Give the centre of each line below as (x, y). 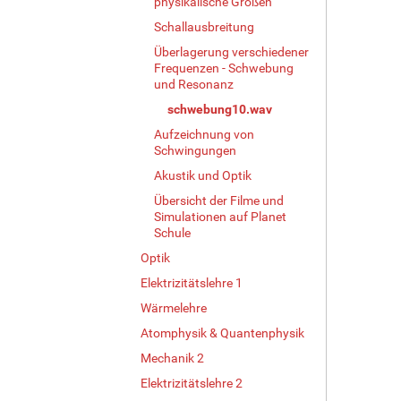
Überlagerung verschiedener (231, 51)
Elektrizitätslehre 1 (192, 282)
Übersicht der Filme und (219, 200)
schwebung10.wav (220, 109)
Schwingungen (195, 150)
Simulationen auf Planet (220, 216)
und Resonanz (194, 84)
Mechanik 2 (172, 358)
